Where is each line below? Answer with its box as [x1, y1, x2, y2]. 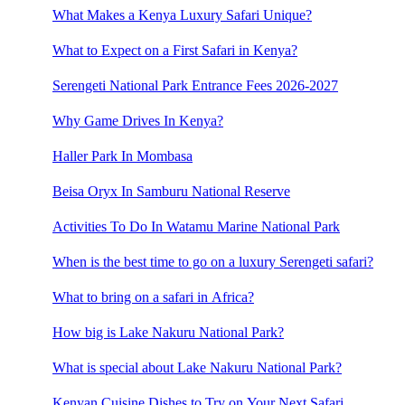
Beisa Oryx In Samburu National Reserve [52, 184, 290, 200]
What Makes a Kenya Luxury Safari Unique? [52, 7, 312, 24]
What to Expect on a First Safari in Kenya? [52, 42, 297, 59]
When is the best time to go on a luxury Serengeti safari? [52, 254, 373, 270]
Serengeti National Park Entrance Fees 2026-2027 [52, 78, 338, 94]
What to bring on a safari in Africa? [52, 289, 254, 306]
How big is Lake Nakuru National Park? [52, 325, 284, 341]
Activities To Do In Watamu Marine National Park [52, 219, 340, 235]
